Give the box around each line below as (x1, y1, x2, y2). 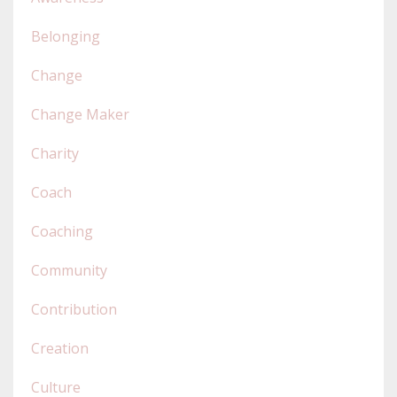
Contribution (31, 300, 117, 320)
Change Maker (31, 105, 129, 125)
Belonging (31, 27, 100, 47)
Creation (31, 339, 89, 359)
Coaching (31, 222, 93, 242)
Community (31, 261, 107, 281)
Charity (31, 144, 79, 164)
